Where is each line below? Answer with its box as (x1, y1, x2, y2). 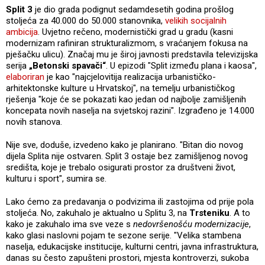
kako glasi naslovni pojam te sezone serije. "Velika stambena (6, 230, 241, 241)
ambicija (6, 26, 38, 37)
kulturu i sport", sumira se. (6, 173, 106, 184)
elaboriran (6, 71, 44, 82)
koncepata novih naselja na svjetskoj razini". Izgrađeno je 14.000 (6, 105, 254, 116)
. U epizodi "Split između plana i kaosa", (106, 60, 257, 71)
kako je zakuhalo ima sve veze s (6, 218, 133, 230)
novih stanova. (6, 116, 64, 127)
